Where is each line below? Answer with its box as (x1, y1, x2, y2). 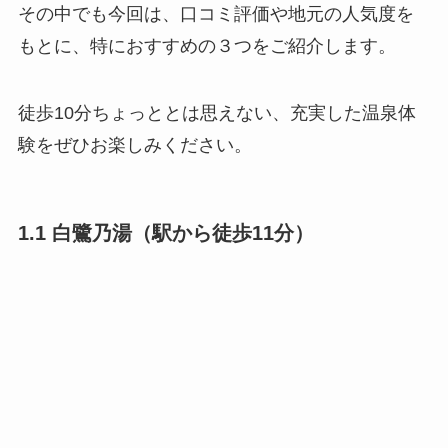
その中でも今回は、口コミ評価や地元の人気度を (17, 3, 414, 24)
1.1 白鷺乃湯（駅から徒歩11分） (17, 222, 314, 245)
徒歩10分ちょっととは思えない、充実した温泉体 (17, 103, 416, 124)
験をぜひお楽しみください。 (17, 135, 252, 156)
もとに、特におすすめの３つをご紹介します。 (17, 35, 396, 56)
